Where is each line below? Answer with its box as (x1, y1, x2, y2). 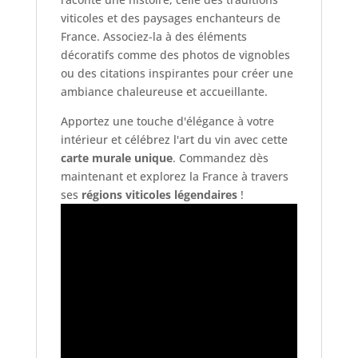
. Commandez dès (172, 150, 268, 166)
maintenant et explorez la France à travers (60, 169, 288, 185)
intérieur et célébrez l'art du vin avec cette (60, 132, 288, 148)
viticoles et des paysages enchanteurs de (60, 10, 280, 26)
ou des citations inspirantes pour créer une (60, 66, 293, 82)
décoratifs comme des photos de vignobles (60, 47, 290, 63)
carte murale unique (60, 150, 173, 166)
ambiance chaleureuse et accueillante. (60, 84, 268, 100)
